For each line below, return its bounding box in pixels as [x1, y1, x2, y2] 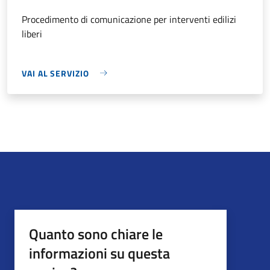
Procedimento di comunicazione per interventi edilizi [22, 11, 236, 27]
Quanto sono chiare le [29, 222, 163, 245]
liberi [22, 26, 42, 41]
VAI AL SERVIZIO [22, 66, 89, 80]
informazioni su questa [29, 242, 170, 264]
